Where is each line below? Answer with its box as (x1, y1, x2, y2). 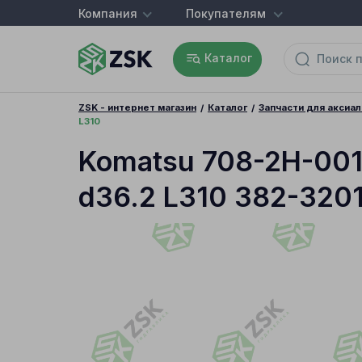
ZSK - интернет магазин (78, 102, 196, 113)
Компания (78, 6, 137, 20)
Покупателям (186, 6, 266, 20)
